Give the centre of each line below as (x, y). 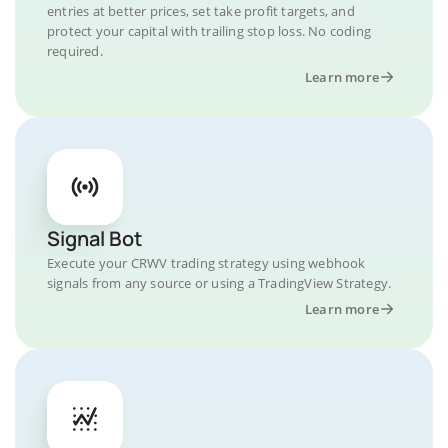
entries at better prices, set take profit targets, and (201, 11)
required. (75, 51)
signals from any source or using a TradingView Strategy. (219, 283)
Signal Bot (94, 238)
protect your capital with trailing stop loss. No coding (209, 31)
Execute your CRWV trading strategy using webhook (206, 263)
